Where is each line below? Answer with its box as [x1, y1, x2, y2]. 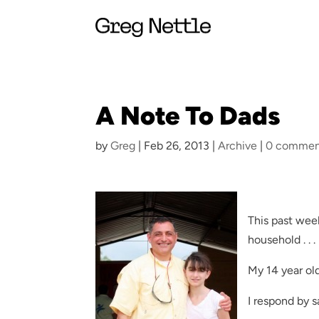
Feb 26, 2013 [144, 139, 210, 152]
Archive [218, 139, 258, 152]
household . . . [248, 233, 316, 246]
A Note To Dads [95, 100, 281, 131]
